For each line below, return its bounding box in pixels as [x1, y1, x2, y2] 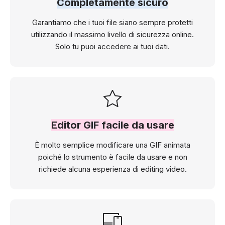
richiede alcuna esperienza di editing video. [38, 164, 187, 174]
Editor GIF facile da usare [51, 119, 174, 131]
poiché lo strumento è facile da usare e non [38, 152, 187, 162]
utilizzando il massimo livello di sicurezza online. [31, 29, 194, 39]
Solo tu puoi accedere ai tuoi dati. [55, 41, 170, 51]
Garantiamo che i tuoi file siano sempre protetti [32, 17, 193, 27]
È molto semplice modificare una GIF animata [35, 140, 190, 150]
